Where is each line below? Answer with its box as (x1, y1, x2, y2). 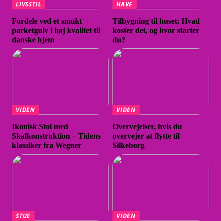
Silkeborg (112, 141, 145, 150)
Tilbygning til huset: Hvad (112, 16, 200, 25)
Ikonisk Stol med (12, 122, 69, 131)
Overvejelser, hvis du (112, 122, 183, 131)
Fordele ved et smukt (12, 16, 82, 25)
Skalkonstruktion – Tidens (12, 132, 101, 141)
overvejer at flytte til (112, 132, 180, 141)
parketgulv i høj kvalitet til (12, 26, 101, 35)
